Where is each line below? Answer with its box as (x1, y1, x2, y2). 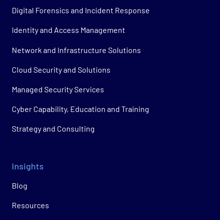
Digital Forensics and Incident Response (12, 5, 150, 15)
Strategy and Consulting (12, 124, 95, 134)
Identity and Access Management (12, 25, 125, 35)
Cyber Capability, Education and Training (12, 104, 149, 114)
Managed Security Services (12, 84, 104, 94)
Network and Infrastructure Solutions (12, 45, 141, 55)
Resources (12, 200, 49, 210)
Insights (12, 161, 44, 172)
